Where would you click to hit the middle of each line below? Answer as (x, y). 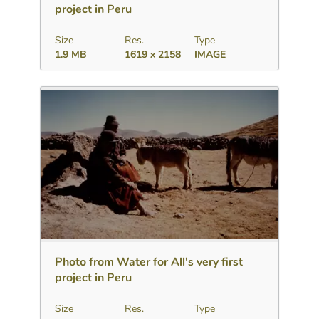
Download (85, 228)
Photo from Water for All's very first (149, 262)
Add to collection (159, 228)
